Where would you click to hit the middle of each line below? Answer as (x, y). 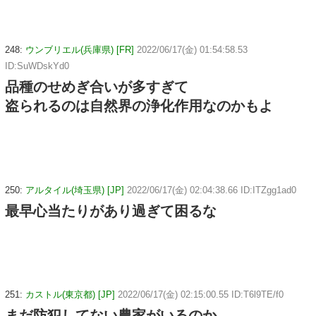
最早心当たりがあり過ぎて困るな (111, 211)
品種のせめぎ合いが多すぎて (97, 86)
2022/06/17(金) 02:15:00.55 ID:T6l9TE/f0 (201, 295)
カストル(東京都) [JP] (70, 295)
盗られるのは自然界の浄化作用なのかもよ (139, 105)
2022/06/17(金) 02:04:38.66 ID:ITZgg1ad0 (212, 190)
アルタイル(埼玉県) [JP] (75, 190)
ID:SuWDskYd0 (37, 66)
